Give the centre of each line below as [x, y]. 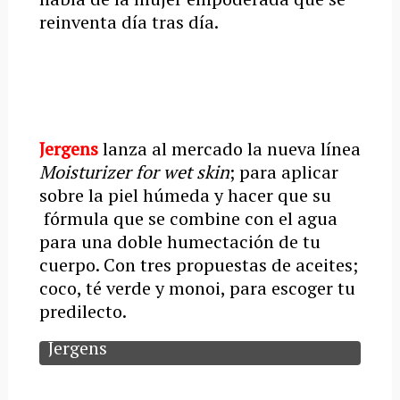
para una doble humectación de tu [179, 242]
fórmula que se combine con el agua [188, 218]
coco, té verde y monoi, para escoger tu [197, 288]
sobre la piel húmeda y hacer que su [185, 195]
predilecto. [83, 311]
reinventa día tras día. [129, 22]
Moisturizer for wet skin [134, 172]
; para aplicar [283, 172]
